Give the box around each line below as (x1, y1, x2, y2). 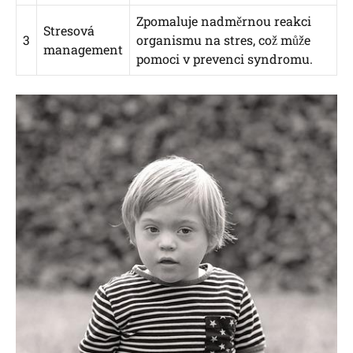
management (43, 41, 123, 58)
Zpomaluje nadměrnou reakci (136, 13, 311, 30)
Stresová (43, 22, 95, 39)
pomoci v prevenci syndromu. (136, 50, 313, 68)
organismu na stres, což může (136, 32, 310, 49)
